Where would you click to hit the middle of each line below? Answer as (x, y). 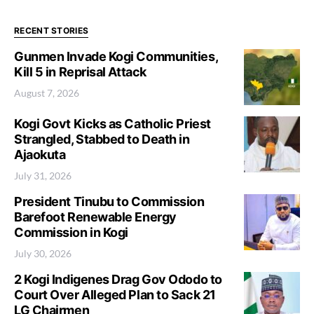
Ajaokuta (40, 155)
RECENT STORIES (52, 30)
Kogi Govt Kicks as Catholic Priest (112, 124)
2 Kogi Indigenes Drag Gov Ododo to (118, 279)
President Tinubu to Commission (109, 202)
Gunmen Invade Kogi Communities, (116, 56)
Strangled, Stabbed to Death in (102, 139)
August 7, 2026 (47, 93)
